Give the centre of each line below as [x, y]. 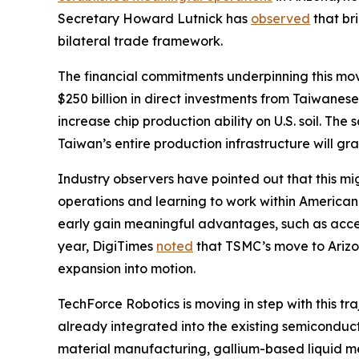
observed [280, 19]
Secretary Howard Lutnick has [154, 19]
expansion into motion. [127, 269]
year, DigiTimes [107, 246]
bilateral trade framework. [140, 41]
